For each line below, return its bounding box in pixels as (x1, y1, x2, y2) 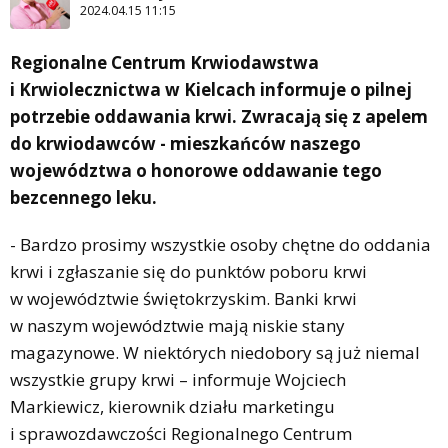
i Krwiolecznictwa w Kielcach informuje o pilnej (10, 78, 412, 102)
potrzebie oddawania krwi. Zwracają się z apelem (10, 105, 428, 129)
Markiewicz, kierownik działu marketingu (10, 395, 335, 419)
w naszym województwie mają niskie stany (10, 314, 345, 338)
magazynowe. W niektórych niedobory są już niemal (10, 341, 420, 365)
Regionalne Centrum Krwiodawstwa (10, 51, 319, 75)
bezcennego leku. (10, 186, 157, 210)
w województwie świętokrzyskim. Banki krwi (10, 287, 357, 311)
